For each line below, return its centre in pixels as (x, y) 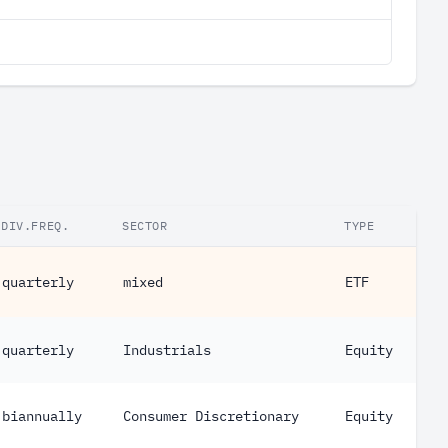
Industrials (167, 350)
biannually (42, 416)
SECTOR (145, 225)
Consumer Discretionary (211, 416)
